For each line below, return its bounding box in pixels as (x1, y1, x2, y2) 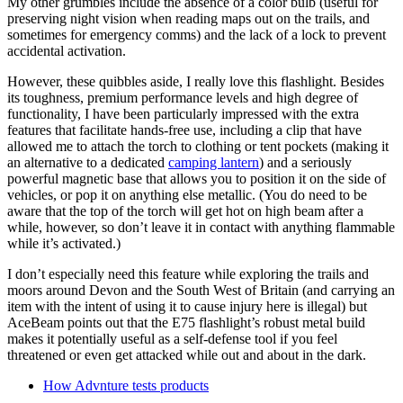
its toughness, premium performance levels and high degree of (7, 89, 358, 105)
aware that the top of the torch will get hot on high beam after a (7, 202, 363, 219)
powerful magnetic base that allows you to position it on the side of (7, 170, 386, 186)
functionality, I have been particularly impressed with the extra (7, 105, 359, 121)
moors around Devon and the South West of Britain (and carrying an (7, 282, 395, 298)
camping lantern (168, 154, 259, 170)
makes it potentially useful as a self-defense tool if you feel (7, 330, 337, 346)
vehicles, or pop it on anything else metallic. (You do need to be (7, 186, 367, 202)
